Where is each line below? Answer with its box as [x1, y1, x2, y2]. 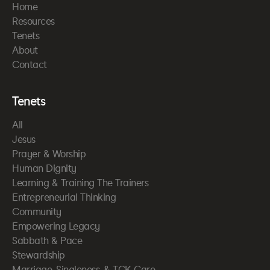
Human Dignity [12, 163, 77, 175]
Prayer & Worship [12, 148, 86, 160]
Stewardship [12, 250, 65, 262]
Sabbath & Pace [12, 235, 82, 247]
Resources [12, 16, 55, 28]
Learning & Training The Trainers [12, 177, 148, 189]
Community [12, 206, 61, 218]
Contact [12, 59, 47, 71]
